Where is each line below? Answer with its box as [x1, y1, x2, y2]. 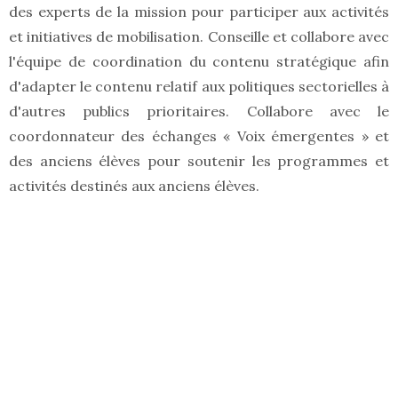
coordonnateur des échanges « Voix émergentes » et [9, 127, 389, 146]
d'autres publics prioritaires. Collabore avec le [9, 102, 389, 121]
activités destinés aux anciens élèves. [9, 177, 259, 195]
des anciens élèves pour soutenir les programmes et [9, 152, 389, 171]
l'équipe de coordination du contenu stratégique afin [9, 52, 389, 71]
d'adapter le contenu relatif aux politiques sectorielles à [9, 77, 389, 96]
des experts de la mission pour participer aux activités [9, 3, 389, 21]
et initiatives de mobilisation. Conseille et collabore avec [9, 28, 389, 46]
